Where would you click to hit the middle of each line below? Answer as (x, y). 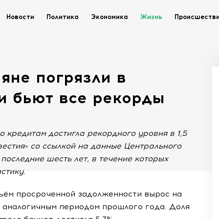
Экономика (109, 17)
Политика (63, 17)
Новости (20, 17)
